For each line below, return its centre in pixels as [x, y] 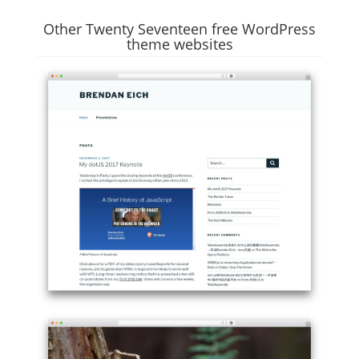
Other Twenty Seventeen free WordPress [179, 28]
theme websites [179, 44]
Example [61, 315]
